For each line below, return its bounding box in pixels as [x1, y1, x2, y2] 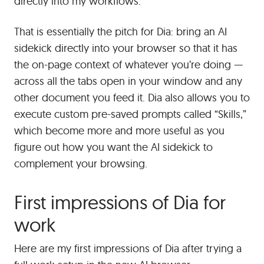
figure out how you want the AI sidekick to [14, 140, 213, 154]
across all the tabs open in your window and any [14, 74, 242, 88]
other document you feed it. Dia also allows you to [14, 90, 250, 104]
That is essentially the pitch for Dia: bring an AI [14, 24, 227, 38]
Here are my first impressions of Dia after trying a [14, 241, 242, 255]
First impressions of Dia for [14, 190, 226, 214]
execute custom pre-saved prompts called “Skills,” [14, 107, 246, 121]
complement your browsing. [14, 156, 147, 170]
